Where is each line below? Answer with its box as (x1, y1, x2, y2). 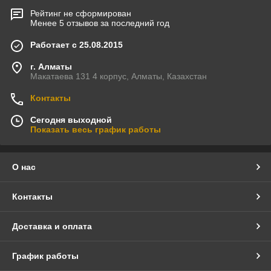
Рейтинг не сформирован (30, 8, 131, 19)
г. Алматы (30, 62, 72, 72)
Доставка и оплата (12, 221, 92, 232)
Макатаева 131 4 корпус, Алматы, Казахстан (30, 71, 207, 82)
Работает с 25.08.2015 (30, 40, 123, 50)
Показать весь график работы (30, 125, 161, 135)
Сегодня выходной (30, 115, 112, 125)
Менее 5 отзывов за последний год (30, 18, 169, 28)
